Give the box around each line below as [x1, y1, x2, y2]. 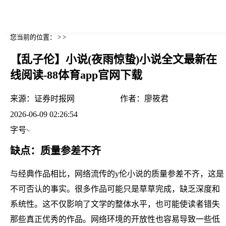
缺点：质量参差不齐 [10, 145, 101, 156]
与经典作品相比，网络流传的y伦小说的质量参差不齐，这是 [10, 169, 224, 178]
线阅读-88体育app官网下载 [10, 69, 142, 82]
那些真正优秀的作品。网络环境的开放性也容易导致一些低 [10, 214, 220, 223]
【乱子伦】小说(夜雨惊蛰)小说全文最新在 [10, 53, 217, 66]
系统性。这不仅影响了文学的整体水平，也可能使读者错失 [10, 199, 220, 208]
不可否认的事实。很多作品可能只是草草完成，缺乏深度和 [10, 184, 220, 193]
